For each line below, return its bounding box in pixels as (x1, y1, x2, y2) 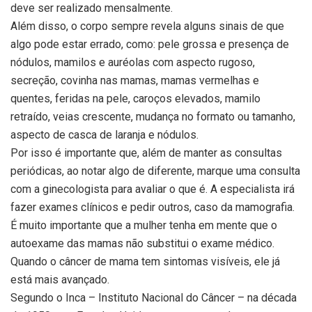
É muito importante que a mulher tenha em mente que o (10, 218, 277, 232)
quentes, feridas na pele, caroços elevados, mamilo (10, 91, 260, 105)
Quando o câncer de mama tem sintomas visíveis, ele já (10, 254, 280, 268)
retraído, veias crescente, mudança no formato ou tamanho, (10, 109, 295, 123)
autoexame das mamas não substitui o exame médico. (10, 236, 274, 250)
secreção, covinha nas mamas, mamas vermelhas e (10, 73, 259, 87)
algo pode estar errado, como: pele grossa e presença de (10, 37, 289, 51)
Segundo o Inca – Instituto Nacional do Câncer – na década (10, 290, 297, 304)
